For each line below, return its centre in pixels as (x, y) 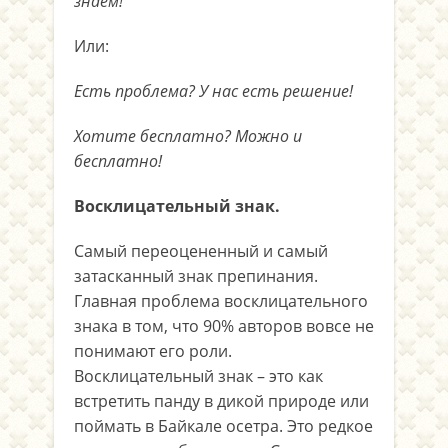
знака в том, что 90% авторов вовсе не (224, 326)
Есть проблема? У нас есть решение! (213, 91)
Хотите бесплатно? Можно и (188, 136)
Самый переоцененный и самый (201, 251)
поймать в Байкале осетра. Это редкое (223, 426)
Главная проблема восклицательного (221, 301)
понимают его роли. (153, 351)
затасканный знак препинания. (196, 276)
